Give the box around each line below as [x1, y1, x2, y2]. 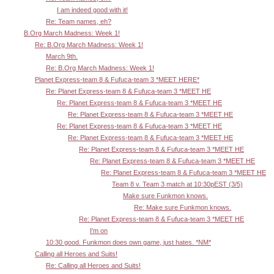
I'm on [90, 226, 108, 234]
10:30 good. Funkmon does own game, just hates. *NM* [46, 238, 211, 246]
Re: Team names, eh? [46, 17, 111, 25]
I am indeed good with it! [57, 6, 128, 13]
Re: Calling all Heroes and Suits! [46, 261, 141, 269]
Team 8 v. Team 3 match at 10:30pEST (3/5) [112, 180, 243, 188]
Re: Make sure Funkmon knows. [134, 203, 231, 211]
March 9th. [46, 52, 78, 60]
